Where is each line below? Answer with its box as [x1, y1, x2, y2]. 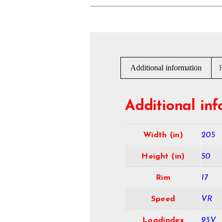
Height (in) [141, 153, 185, 161]
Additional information [130, 63, 202, 72]
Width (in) [143, 131, 183, 140]
